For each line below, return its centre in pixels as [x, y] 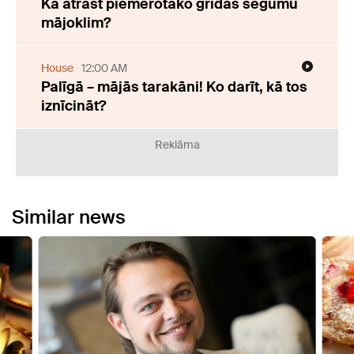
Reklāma [177, 145]
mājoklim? [76, 23]
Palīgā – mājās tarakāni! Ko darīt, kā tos [174, 87]
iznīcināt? [73, 106]
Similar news [69, 217]
